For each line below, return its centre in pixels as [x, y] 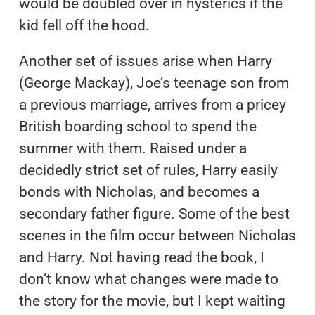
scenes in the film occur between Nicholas [157, 235]
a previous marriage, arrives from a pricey [152, 104]
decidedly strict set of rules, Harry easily [148, 170]
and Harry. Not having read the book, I [141, 257]
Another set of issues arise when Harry [145, 61]
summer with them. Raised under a [133, 148]
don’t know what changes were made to [148, 279]
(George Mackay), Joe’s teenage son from [154, 83]
